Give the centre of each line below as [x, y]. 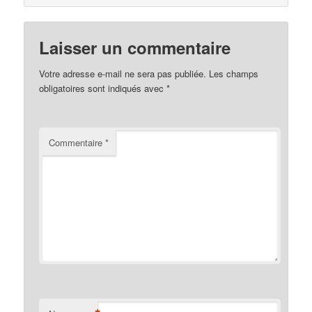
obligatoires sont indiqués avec [103, 88]
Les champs [234, 74]
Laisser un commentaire [135, 48]
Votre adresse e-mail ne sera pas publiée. [123, 74]
